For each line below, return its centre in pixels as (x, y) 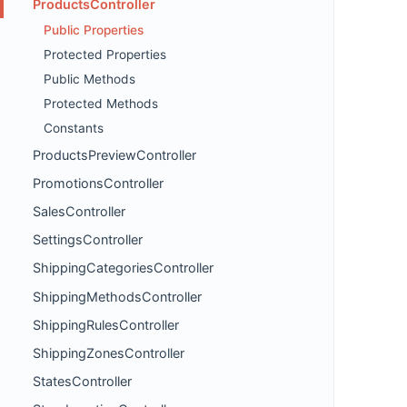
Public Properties (94, 30)
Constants (74, 129)
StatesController (82, 382)
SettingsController (88, 240)
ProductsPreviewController (114, 154)
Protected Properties (105, 55)
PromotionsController (98, 183)
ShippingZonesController (109, 353)
